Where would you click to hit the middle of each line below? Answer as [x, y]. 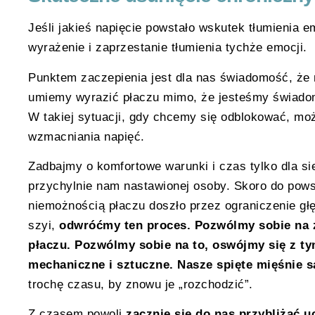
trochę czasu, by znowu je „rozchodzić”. [141, 284]
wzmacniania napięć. [86, 136]
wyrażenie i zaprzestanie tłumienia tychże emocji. [168, 48]
